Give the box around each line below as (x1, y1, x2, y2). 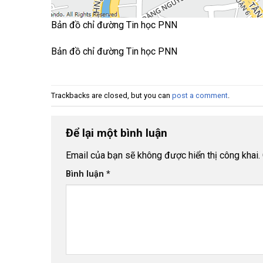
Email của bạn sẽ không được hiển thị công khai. (66, 149, 260, 161)
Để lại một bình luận (66, 126, 170, 140)
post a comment (172, 90, 228, 100)
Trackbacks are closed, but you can (51, 90, 172, 100)
